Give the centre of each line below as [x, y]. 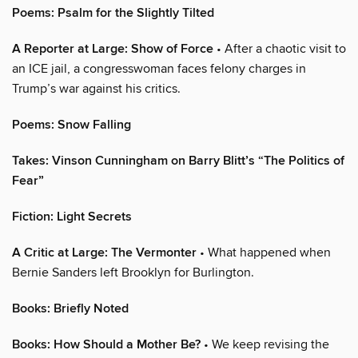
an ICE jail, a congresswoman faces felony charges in [159, 69]
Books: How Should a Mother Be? [106, 345]
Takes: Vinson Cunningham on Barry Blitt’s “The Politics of [178, 161]
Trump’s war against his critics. [96, 89]
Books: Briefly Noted [70, 309]
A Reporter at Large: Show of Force [113, 50]
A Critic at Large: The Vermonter [104, 253]
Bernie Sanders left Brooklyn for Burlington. [133, 273]
